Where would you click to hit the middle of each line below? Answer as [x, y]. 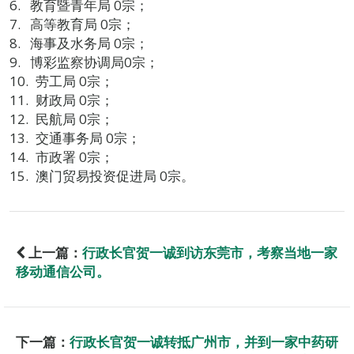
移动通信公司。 [63, 271]
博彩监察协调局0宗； [94, 62]
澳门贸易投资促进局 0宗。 [115, 176]
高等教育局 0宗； [82, 24]
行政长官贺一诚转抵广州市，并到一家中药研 [204, 342]
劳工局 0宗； [74, 81]
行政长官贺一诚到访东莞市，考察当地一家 [210, 252]
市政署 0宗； [74, 157]
